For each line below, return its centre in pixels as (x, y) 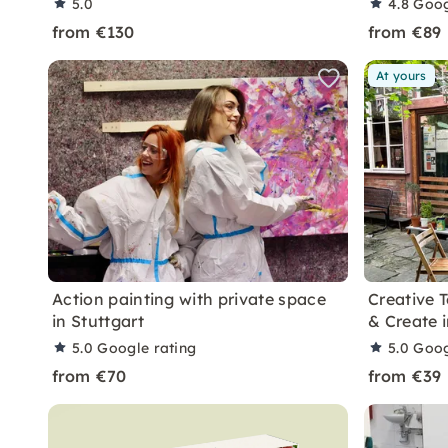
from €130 (93, 32)
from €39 (405, 376)
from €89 (405, 32)
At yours (401, 75)
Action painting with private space (189, 299)
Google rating (147, 348)
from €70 (89, 376)
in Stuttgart (98, 321)
